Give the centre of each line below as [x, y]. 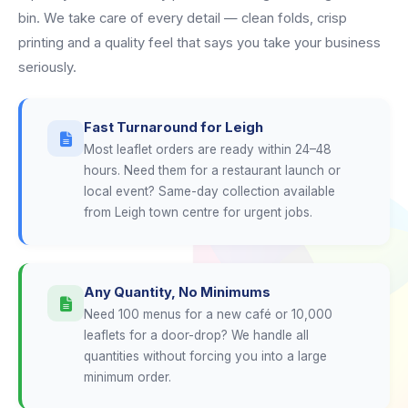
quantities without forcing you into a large [205, 356]
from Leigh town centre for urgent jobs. [198, 212]
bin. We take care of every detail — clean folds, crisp [183, 18]
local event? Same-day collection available [209, 191]
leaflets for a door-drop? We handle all [196, 335]
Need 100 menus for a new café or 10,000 [208, 314]
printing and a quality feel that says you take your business [199, 43]
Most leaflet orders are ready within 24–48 [208, 149]
